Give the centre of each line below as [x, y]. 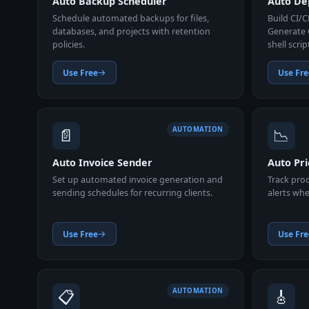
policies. [68, 44]
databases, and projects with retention [131, 31]
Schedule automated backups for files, [130, 18]
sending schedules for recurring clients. [132, 192]
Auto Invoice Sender [102, 163]
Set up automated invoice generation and [137, 179]
